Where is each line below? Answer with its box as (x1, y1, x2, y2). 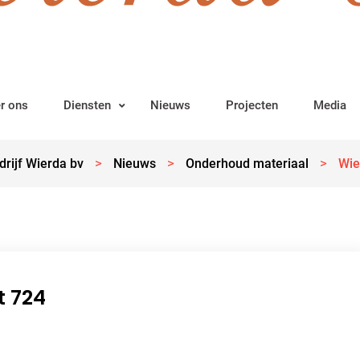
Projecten (226, 98, 278, 112)
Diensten (63, 98, 111, 112)
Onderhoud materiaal (185, 156, 309, 171)
